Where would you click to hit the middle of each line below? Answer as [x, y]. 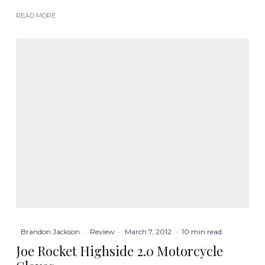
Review [103, 232]
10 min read [202, 232]
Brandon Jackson [51, 232]
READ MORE [36, 15]
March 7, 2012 [148, 232]
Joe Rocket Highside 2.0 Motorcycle [120, 251]
